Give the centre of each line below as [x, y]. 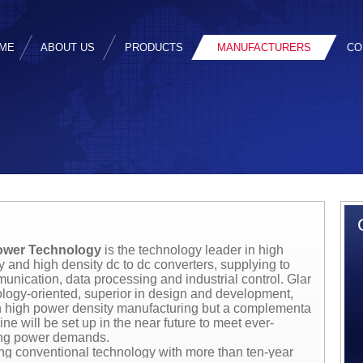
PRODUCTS [154, 47]
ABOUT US [68, 47]
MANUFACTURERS [264, 47]
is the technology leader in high [192, 250]
